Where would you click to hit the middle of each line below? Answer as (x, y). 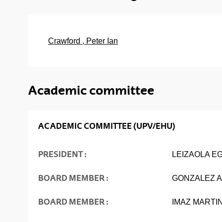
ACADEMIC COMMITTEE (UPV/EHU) (107, 126)
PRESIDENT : (62, 154)
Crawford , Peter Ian (83, 41)
